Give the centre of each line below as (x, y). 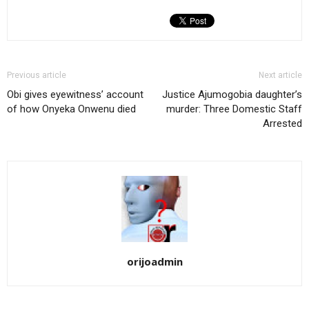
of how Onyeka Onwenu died (71, 109)
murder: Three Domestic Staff (234, 109)
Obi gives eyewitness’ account (75, 95)
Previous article (37, 76)
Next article (280, 76)
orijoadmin (154, 262)
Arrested (282, 124)
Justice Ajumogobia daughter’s (232, 95)
